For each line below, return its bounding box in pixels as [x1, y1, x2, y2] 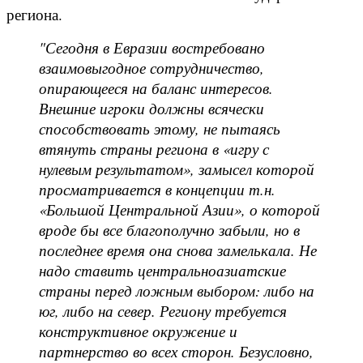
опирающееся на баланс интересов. [39, 77, 273, 98]
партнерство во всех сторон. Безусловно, [39, 340, 314, 361]
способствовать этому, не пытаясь [39, 117, 280, 139]
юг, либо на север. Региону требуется [39, 300, 287, 321]
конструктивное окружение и [39, 320, 237, 341]
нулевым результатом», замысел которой [39, 158, 314, 179]
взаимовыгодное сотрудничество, [39, 57, 264, 78]
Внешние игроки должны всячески [39, 97, 264, 118]
